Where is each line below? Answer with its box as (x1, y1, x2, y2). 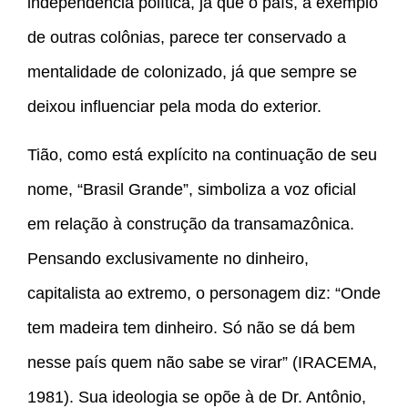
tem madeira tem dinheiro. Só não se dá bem (27, 318, 355, 337)
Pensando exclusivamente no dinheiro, (27, 249, 309, 268)
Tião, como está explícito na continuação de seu (27, 145, 377, 164)
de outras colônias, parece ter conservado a (27, 28, 346, 47)
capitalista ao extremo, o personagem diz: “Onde (27, 283, 381, 302)
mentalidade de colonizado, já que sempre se (27, 63, 357, 82)
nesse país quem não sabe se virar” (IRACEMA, (27, 352, 377, 372)
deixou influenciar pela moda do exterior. (27, 97, 321, 117)
